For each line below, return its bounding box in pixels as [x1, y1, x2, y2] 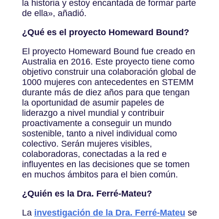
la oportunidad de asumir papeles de [22, 97, 164, 108]
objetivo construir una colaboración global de [22, 66, 196, 77]
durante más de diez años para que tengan [22, 87, 190, 97]
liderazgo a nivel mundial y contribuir [22, 108, 164, 118]
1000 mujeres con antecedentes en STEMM [22, 77, 194, 87]
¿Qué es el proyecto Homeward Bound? [22, 27, 189, 37]
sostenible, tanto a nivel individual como [22, 128, 177, 138]
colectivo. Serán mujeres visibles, [22, 138, 152, 149]
